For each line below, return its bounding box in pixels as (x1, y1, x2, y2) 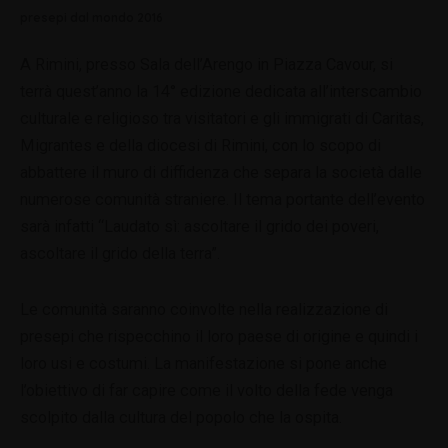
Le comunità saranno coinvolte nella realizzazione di (20, 299, 388, 319)
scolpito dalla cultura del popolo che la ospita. (20, 407, 342, 427)
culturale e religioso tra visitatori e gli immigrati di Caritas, (20, 109, 424, 129)
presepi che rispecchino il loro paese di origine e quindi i (20, 326, 418, 346)
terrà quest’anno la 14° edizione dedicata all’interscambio (20, 82, 422, 102)
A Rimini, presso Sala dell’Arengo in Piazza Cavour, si (20, 55, 393, 75)
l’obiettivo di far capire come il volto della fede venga (20, 380, 393, 400)
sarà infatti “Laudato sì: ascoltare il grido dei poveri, (20, 217, 379, 237)
